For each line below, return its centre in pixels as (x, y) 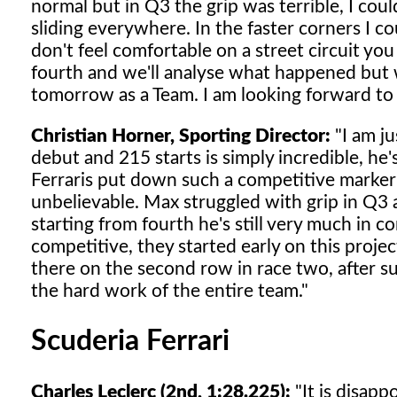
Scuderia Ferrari (130, 341)
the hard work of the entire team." (170, 291)
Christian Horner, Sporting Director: (181, 136)
